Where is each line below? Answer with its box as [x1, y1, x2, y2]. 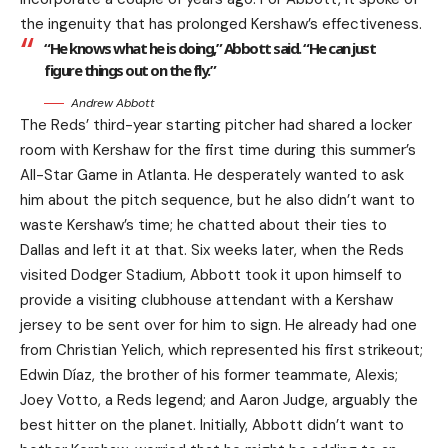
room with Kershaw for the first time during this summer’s [20, 139, 416, 160]
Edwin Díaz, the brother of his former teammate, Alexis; [20, 364, 398, 385]
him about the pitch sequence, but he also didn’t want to [20, 189, 415, 210]
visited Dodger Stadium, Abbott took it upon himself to [20, 264, 402, 285]
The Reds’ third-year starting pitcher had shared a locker [20, 114, 412, 135]
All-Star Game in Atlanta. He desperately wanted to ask [20, 164, 404, 185]
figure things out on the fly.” [44, 59, 215, 80]
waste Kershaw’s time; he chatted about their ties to [20, 214, 387, 235]
